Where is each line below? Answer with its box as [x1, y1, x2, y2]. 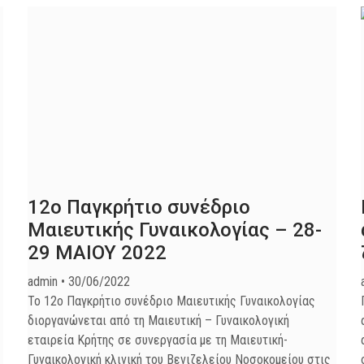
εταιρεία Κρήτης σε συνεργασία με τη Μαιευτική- [28, 332, 288, 348]
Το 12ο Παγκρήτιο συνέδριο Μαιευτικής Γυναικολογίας [28, 293, 315, 309]
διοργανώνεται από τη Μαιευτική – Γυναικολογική [28, 313, 289, 328]
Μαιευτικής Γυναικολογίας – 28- [28, 219, 322, 241]
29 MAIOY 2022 [28, 241, 167, 264]
